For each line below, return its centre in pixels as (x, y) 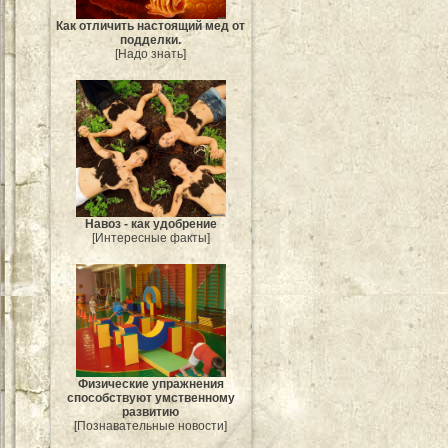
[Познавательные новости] (151, 425)
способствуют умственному (151, 397)
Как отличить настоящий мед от (151, 25)
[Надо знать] (151, 53)
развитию (151, 411)
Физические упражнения (151, 383)
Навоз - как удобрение (151, 224)
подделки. (151, 39)
